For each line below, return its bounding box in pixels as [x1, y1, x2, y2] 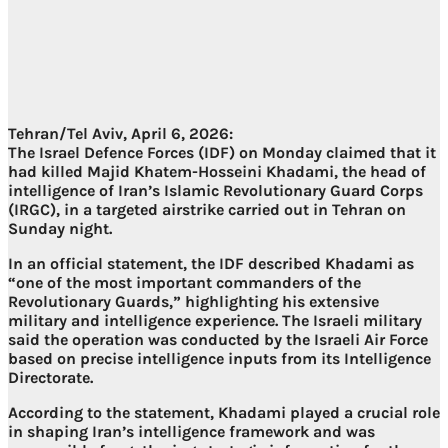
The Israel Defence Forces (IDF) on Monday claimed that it [8, 143, 436, 163]
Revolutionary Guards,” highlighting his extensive [8, 292, 379, 312]
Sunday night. [8, 219, 112, 239]
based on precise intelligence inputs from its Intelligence [8, 349, 431, 369]
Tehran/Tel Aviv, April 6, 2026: [8, 124, 233, 144]
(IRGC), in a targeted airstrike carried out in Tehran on [8, 200, 406, 220]
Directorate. [8, 368, 93, 388]
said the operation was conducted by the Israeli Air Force [8, 330, 428, 350]
